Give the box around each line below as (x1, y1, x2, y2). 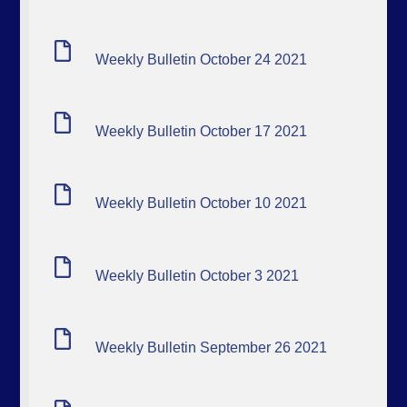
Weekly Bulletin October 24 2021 (95, 51, 308, 67)
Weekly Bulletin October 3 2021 (95, 267, 300, 283)
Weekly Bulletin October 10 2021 (95, 195, 308, 212)
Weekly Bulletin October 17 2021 (95, 123, 308, 139)
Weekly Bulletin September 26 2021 (95, 339, 328, 355)
